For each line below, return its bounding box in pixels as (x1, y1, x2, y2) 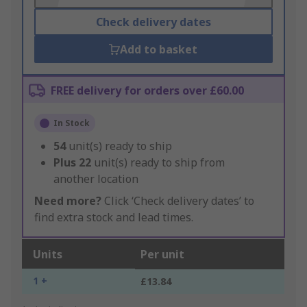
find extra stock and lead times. (34, 210, 193, 225)
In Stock (53, 117, 90, 130)
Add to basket (120, 42, 198, 58)
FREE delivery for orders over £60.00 (51, 83, 244, 99)
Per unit (140, 247, 184, 262)
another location (53, 171, 138, 187)
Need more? (34, 193, 101, 209)
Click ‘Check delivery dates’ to (101, 193, 254, 209)
